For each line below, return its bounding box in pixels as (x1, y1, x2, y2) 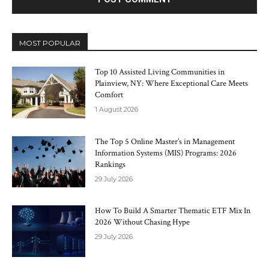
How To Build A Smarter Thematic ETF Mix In (95, 205, 251, 217)
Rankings (95, 159, 126, 170)
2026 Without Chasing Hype (95, 217, 190, 228)
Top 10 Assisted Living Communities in (95, 66, 225, 77)
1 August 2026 (95, 104, 139, 113)
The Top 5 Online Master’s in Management (95, 136, 235, 147)
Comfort (95, 89, 124, 100)
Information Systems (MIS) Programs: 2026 (95, 147, 237, 159)
